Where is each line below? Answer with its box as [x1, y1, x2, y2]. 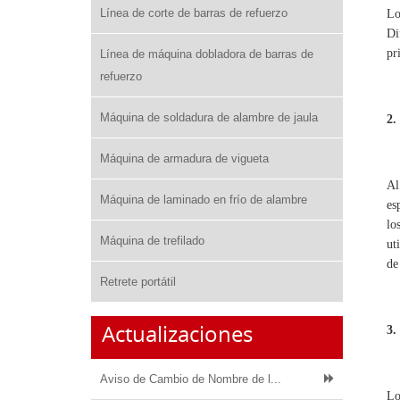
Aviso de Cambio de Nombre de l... [100, 372, 281, 386]
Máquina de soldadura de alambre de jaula [100, 111, 318, 124]
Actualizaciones [102, 320, 253, 348]
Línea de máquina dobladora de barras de [100, 47, 313, 61]
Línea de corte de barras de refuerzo [100, 6, 287, 20]
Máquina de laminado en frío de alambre [100, 193, 307, 206]
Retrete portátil [100, 275, 176, 288]
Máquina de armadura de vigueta [100, 152, 269, 165]
